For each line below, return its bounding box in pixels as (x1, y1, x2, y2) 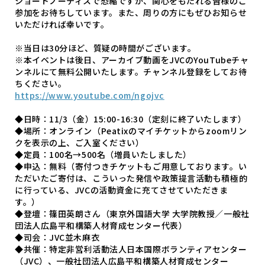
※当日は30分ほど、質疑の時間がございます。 (15, 41, 196, 54)
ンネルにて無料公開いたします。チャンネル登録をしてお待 (15, 65, 247, 77)
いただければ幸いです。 (15, 18, 109, 30)
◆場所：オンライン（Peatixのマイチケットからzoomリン (15, 124, 247, 137)
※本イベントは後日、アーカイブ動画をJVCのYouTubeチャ (15, 53, 249, 66)
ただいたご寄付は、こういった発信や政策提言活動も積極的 (15, 172, 248, 184)
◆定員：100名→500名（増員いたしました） (15, 148, 192, 160)
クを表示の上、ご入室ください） (15, 136, 144, 148)
